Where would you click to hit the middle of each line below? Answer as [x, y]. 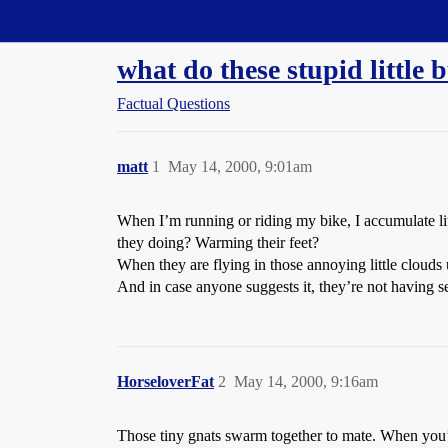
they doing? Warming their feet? [218, 242]
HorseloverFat [165, 381]
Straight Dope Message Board [105, 20]
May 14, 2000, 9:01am [240, 166]
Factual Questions [173, 103]
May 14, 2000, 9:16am [306, 381]
